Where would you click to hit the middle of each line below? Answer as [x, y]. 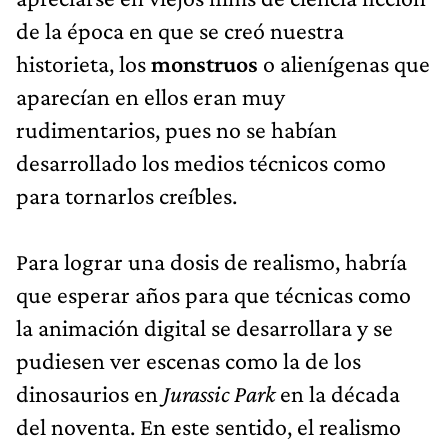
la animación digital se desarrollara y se [204, 327]
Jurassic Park [221, 393]
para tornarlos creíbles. [126, 195]
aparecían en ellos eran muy [150, 96]
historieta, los [83, 63]
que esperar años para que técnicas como [213, 294]
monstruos [207, 63]
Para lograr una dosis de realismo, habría [211, 261]
